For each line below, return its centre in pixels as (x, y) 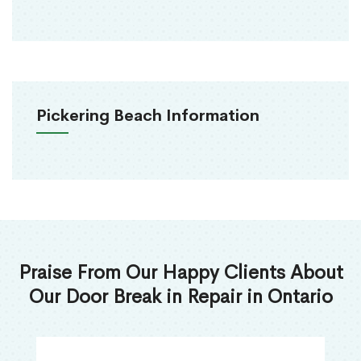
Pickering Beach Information (148, 116)
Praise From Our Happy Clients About (180, 273)
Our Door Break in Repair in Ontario (180, 297)
